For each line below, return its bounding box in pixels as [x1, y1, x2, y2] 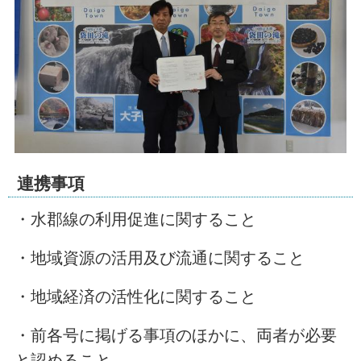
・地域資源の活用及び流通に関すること [14, 249, 305, 268]
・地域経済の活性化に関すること [14, 288, 256, 306]
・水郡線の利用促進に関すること [14, 210, 256, 229]
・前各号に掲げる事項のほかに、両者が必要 [14, 326, 337, 344]
